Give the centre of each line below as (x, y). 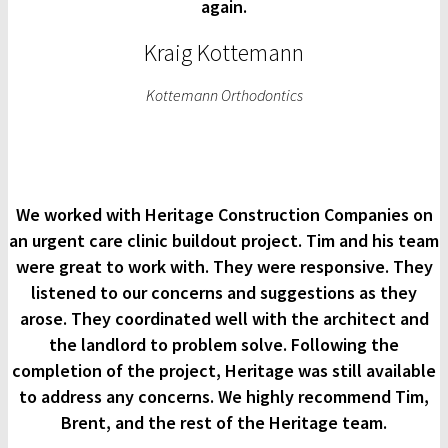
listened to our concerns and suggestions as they (224, 293)
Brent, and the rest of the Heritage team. (224, 423)
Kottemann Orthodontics (224, 95)
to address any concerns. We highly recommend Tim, (224, 397)
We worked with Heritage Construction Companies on (224, 215)
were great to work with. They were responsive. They (224, 267)
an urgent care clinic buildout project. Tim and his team (224, 241)
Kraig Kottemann (224, 53)
